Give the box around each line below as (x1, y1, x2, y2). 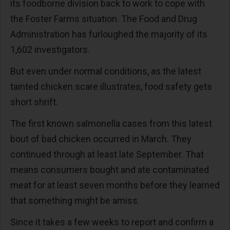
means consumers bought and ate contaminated (10, 164, 209, 175)
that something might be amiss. (10, 195, 142, 206)
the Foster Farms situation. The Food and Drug (10, 13, 197, 24)
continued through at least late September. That (10, 149, 204, 160)
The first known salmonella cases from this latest (10, 118, 212, 129)
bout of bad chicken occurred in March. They (10, 133, 191, 144)
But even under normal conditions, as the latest (10, 66, 201, 76)
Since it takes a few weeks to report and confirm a (10, 217, 214, 227)
